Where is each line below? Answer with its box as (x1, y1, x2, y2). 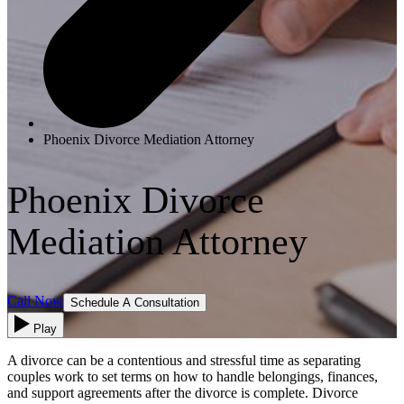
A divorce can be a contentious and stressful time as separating (7, 353, 361, 369)
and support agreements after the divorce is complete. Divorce (7, 385, 358, 401)
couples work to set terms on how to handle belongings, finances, (7, 369, 378, 385)
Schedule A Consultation (70, 296, 199, 310)
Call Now (7, 293, 63, 309)
